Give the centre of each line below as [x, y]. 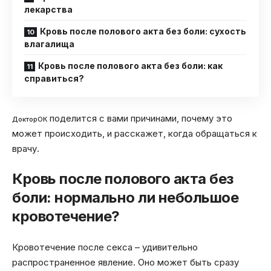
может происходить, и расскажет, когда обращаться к [135, 133]
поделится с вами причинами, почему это [140, 118]
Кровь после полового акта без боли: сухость [143, 31]
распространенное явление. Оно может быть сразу [126, 262]
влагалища [49, 44]
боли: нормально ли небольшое [125, 198]
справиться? [54, 79]
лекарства [48, 10]
